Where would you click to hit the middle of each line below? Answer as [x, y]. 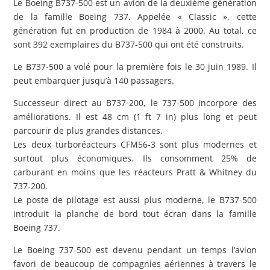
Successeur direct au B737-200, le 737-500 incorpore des [135, 102]
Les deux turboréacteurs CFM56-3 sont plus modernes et [135, 144]
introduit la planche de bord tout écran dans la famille [135, 213]
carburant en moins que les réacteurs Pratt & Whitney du [135, 172]
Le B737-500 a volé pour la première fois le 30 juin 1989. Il [135, 66]
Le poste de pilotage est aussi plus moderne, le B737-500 [135, 199]
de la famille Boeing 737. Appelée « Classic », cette [135, 16]
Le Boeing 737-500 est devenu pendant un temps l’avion [135, 250]
